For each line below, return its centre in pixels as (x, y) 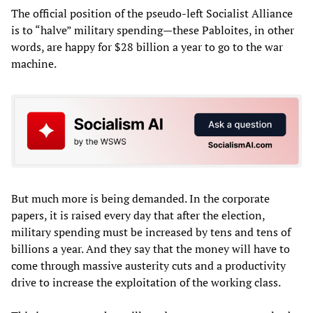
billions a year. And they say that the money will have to (151, 249)
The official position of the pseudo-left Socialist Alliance (152, 13)
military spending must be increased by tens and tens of (151, 232)
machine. (34, 63)
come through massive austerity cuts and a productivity (148, 266)
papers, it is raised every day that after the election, (138, 216)
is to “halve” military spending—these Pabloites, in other (153, 30)
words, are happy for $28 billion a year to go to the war (147, 46)
